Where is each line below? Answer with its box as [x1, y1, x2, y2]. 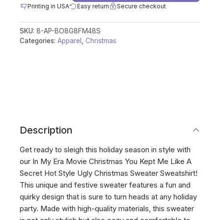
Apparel [57, 36, 82, 45]
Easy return [77, 2, 109, 10]
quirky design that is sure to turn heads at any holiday [19, 192, 197, 202]
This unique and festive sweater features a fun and [19, 180, 191, 190]
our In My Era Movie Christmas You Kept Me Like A [19, 157, 192, 166]
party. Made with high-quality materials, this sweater [19, 204, 194, 214]
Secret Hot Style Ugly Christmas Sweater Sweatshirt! [19, 168, 197, 178]
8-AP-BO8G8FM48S [36, 27, 101, 35]
